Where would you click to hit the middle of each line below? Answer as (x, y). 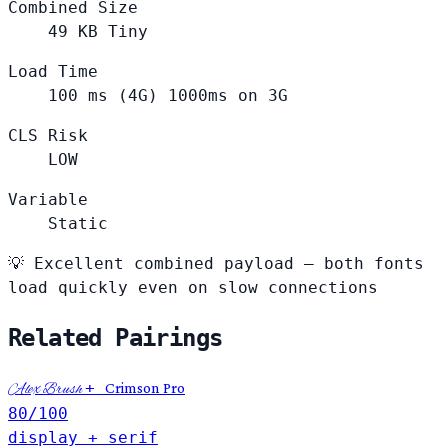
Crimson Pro (145, 388)
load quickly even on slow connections (193, 288)
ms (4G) (123, 96)
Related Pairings (115, 338)
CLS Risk (48, 136)
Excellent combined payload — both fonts (224, 264)
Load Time (53, 72)
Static (78, 224)
